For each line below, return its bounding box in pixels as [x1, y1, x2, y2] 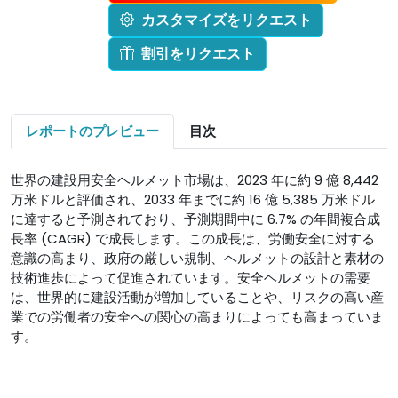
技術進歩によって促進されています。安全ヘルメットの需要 [11, 268, 370, 287]
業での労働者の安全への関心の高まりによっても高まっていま [11, 307, 384, 326]
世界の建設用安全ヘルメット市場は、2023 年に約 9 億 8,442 [11, 171, 378, 189]
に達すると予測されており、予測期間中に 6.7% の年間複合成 [11, 210, 380, 228]
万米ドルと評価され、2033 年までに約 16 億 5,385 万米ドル [11, 190, 375, 209]
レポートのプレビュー [26, 122, 159, 140]
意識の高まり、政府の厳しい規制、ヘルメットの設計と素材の [11, 249, 384, 267]
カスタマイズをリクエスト [141, 10, 312, 30]
